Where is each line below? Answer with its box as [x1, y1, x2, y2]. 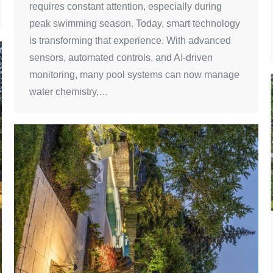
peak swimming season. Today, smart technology [29, 18, 240, 29]
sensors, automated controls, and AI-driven [29, 52, 213, 63]
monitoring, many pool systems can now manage [29, 69, 239, 80]
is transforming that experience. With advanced [29, 35, 231, 46]
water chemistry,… [29, 86, 108, 97]
